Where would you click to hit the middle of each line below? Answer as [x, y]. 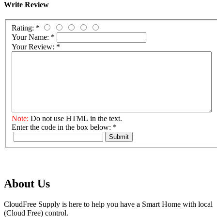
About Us [27, 184]
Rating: [24, 28]
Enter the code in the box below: [62, 127]
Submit [119, 137]
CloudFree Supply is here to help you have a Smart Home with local [108, 204]
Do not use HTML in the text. [75, 119]
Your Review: [34, 47]
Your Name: [31, 37]
